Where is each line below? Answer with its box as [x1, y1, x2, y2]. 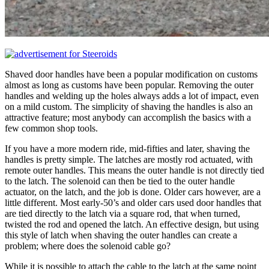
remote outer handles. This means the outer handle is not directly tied [5, 165, 264, 175]
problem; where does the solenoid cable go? [5, 240, 171, 251]
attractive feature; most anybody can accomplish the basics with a [5, 112, 251, 122]
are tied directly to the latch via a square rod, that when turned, [5, 208, 240, 219]
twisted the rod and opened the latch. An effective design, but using [5, 219, 259, 229]
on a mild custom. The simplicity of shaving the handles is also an [5, 101, 253, 112]
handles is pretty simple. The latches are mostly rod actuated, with [5, 154, 253, 165]
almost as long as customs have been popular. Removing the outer [5, 79, 253, 90]
